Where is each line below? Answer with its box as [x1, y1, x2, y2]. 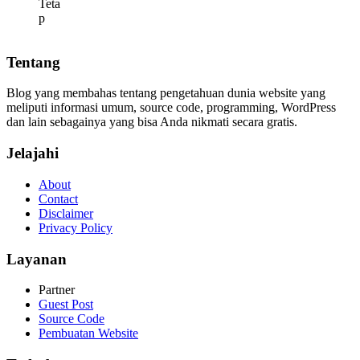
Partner [39, 283, 75, 297]
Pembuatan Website [39, 326, 138, 341]
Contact [39, 191, 78, 206]
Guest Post [39, 297, 93, 312]
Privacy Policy [39, 220, 112, 235]
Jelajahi [6, 145, 59, 162]
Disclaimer [39, 206, 93, 220]
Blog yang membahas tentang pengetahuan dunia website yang [6, 86, 325, 100]
